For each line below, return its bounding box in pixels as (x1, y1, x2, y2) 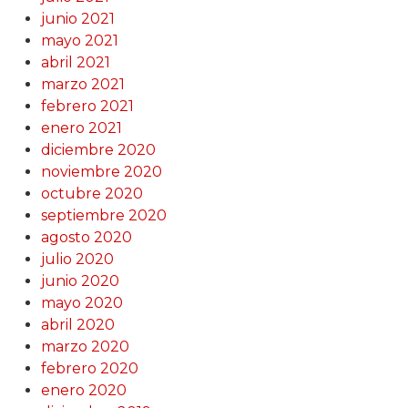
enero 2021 (40, 119, 122, 138)
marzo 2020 (40, 338, 129, 356)
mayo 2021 (40, 32, 118, 50)
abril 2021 (40, 54, 110, 72)
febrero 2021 (40, 97, 134, 116)
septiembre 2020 (40, 207, 167, 225)
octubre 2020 (40, 185, 143, 203)
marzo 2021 (40, 76, 125, 94)
